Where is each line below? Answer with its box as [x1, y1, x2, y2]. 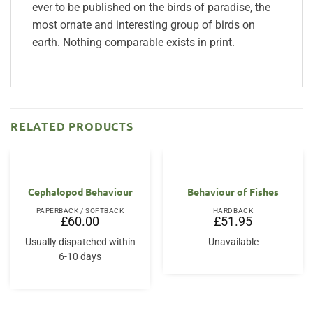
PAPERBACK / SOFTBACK [36, 206, 124, 214]
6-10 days [59, 250, 101, 262]
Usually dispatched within [24, 235, 136, 247]
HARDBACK [212, 206, 254, 214]
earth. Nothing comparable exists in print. [32, 35, 235, 49]
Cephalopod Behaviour [27, 184, 133, 198]
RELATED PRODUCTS [10, 118, 133, 133]
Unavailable [208, 235, 259, 247]
